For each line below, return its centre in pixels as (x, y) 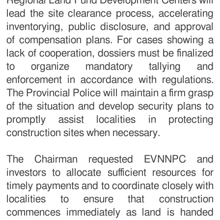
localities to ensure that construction (110, 199)
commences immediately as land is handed (110, 213)
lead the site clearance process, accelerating (110, 14)
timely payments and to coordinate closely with (110, 186)
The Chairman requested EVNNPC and (110, 160)
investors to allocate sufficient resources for (110, 173)
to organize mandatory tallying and (110, 67)
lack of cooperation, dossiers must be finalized (110, 54)
